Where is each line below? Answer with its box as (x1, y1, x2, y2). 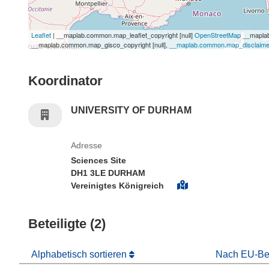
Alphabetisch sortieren (31, 249, 129, 259)
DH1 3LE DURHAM (71, 168, 146, 178)
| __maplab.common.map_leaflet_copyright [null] (51, 30, 195, 40)
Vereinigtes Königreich (71, 181, 167, 190)
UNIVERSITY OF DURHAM (71, 105, 192, 115)
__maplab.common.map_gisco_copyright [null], (31, 40, 169, 49)
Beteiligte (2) (28, 216, 106, 231)
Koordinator (28, 73, 103, 88)
